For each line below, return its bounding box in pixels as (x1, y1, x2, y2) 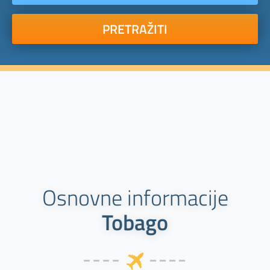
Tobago (102, 206, 168, 239)
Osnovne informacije (42, 181, 228, 215)
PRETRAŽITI (102, 19, 168, 39)
